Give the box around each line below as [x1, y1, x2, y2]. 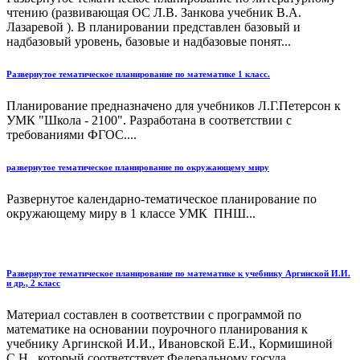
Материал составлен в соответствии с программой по [6, 307, 301, 321]
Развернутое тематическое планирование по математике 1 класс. [6, 68, 270, 79]
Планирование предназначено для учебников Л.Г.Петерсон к [6, 98, 341, 112]
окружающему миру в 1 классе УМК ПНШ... [6, 206, 256, 220]
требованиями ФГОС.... [6, 127, 137, 141]
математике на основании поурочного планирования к [6, 321, 308, 336]
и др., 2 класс [6, 277, 60, 288]
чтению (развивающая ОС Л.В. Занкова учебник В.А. [6, 5, 301, 19]
